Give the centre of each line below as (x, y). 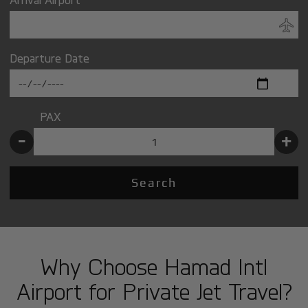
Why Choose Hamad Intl (154, 266)
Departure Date (50, 58)
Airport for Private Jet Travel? (154, 291)
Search (154, 183)
